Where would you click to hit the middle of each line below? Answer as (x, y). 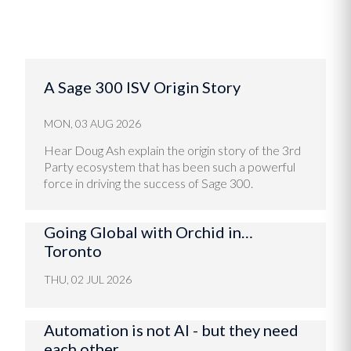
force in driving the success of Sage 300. (148, 183)
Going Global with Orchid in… (148, 232)
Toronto (73, 250)
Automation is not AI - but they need (171, 329)
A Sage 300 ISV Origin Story (142, 87)
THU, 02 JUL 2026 (88, 279)
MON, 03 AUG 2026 (92, 123)
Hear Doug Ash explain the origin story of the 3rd (172, 150)
